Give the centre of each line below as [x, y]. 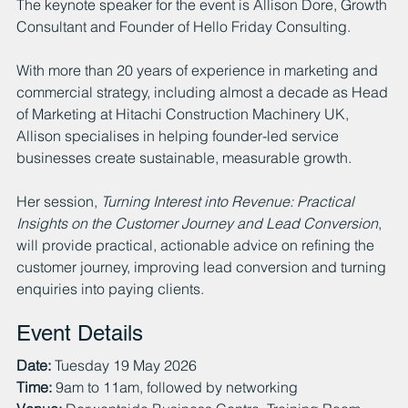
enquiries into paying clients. [110, 288]
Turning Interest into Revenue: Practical [229, 201]
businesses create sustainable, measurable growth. [184, 157]
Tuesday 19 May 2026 [124, 365]
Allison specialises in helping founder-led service [179, 135]
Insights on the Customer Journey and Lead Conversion [197, 223]
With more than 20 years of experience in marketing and [199, 70]
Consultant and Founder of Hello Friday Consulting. [184, 26]
